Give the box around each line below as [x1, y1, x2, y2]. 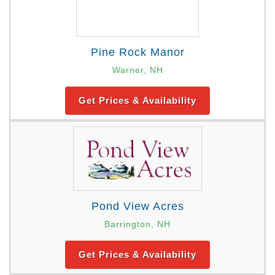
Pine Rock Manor [90, 45, 185, 58]
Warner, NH [112, 64, 163, 75]
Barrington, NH [104, 219, 171, 229]
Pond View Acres [91, 200, 184, 212]
